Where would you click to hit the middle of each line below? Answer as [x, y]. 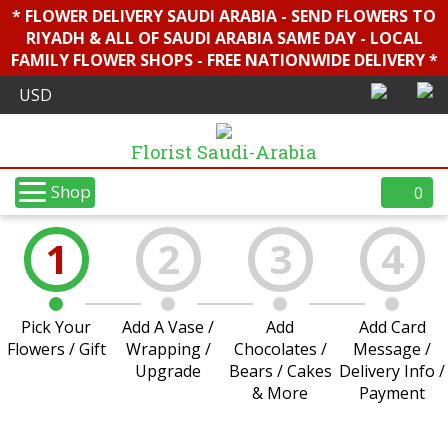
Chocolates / [280, 349]
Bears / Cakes [280, 371]
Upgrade [168, 371]
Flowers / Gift [56, 349]
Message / [392, 349]
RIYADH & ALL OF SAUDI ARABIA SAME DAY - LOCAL [224, 38]
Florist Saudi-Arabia [224, 152]
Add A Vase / [168, 327]
